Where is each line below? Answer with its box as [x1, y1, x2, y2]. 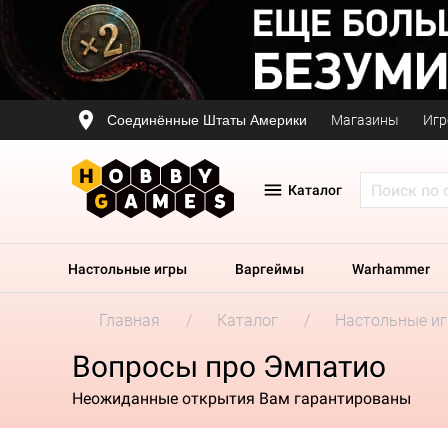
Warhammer [352, 261, 430, 277]
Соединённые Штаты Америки [107, 111, 307, 128]
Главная [99, 311, 160, 330]
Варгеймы [235, 261, 304, 277]
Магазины [331, 112, 399, 128]
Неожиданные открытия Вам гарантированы [72, 388, 411, 408]
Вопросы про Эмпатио [72, 349, 386, 384]
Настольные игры [68, 261, 187, 277]
